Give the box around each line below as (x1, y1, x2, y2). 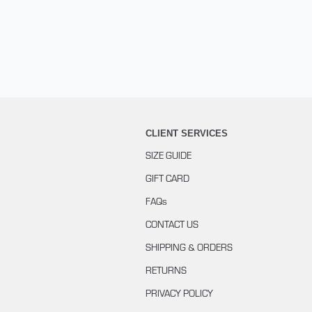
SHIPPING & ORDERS (145, 241, 233, 253)
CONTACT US (145, 218, 198, 231)
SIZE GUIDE (145, 149, 192, 162)
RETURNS (145, 264, 187, 276)
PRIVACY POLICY (145, 287, 213, 299)
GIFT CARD (145, 172, 189, 185)
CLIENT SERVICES (145, 128, 228, 139)
